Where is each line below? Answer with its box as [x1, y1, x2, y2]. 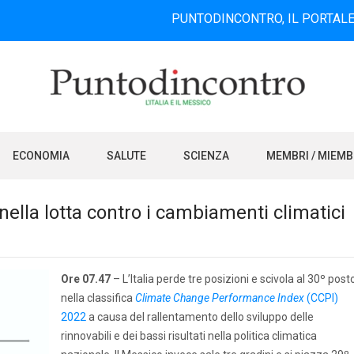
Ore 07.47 [61, 273, 111, 285]
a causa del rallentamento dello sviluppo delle [86, 311, 314, 323]
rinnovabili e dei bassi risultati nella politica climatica [61, 330, 317, 342]
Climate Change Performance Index [135, 292, 304, 304]
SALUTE [107, 149, 146, 162]
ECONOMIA [13, 149, 70, 162]
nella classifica [61, 292, 133, 304]
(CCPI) [304, 292, 338, 304]
